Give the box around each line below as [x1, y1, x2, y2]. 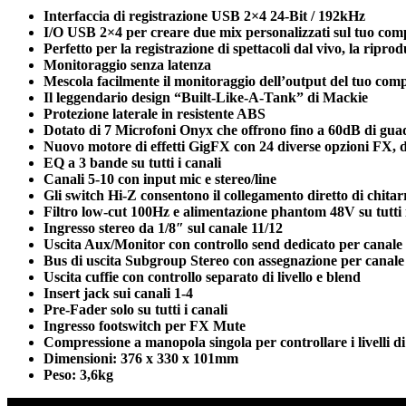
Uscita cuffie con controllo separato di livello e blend [43, 268, 361, 285]
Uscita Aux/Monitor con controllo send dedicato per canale [43, 236, 402, 252]
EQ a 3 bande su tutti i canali [43, 154, 221, 170]
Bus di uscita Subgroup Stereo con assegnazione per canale [43, 252, 404, 268]
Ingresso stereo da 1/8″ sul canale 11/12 [43, 219, 283, 236]
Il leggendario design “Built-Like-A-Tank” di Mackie [43, 89, 368, 105]
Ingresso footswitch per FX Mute [43, 317, 246, 333]
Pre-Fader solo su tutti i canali [43, 301, 227, 317]
